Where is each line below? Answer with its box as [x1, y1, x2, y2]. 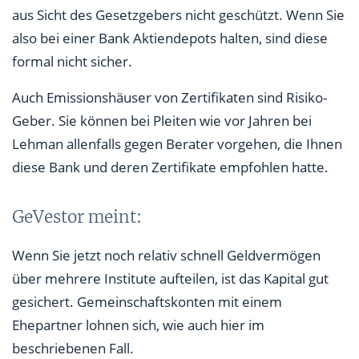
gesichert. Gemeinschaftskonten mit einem [12, 292, 282, 312]
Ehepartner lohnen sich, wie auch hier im [12, 316, 264, 335]
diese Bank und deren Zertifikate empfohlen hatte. [12, 158, 329, 177]
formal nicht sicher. [12, 52, 132, 71]
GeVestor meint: [12, 207, 142, 228]
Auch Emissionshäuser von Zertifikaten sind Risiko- [12, 88, 327, 107]
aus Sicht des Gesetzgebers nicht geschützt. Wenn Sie [12, 6, 345, 25]
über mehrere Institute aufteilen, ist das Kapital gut [12, 269, 329, 288]
